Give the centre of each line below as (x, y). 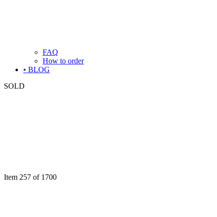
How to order (63, 61)
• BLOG (37, 69)
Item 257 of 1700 (30, 177)
